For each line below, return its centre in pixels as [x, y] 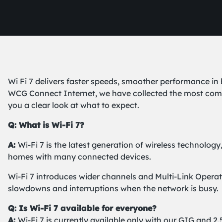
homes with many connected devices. [80, 157]
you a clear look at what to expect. [74, 105]
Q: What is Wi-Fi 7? [46, 125]
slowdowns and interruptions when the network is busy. [113, 188]
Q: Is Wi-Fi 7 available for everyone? [82, 208]
